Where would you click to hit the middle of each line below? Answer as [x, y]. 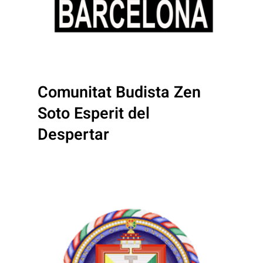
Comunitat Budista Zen [119, 92]
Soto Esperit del [94, 113]
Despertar [73, 134]
